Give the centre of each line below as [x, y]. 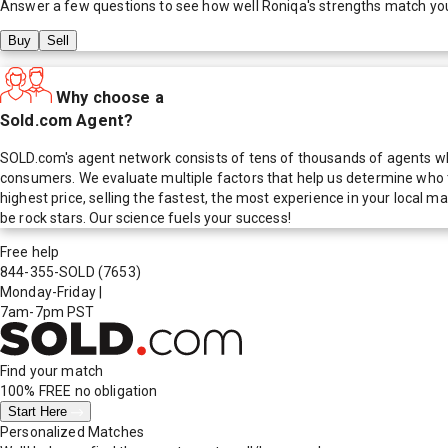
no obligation [114, 390]
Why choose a [110, 97]
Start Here [39, 411]
